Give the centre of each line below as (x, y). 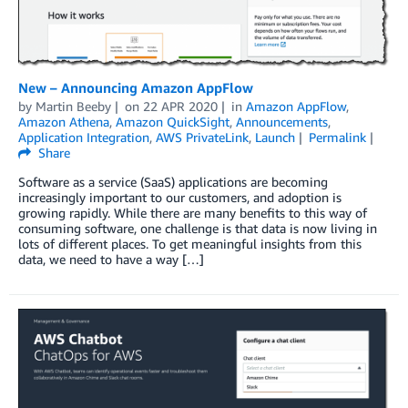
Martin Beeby (73, 106)
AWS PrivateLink (202, 137)
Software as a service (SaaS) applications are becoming (173, 181)
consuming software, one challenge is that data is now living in (198, 228)
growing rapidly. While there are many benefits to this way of (193, 212)
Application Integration (84, 137)
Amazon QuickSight (173, 121)
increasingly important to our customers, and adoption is (180, 197)
